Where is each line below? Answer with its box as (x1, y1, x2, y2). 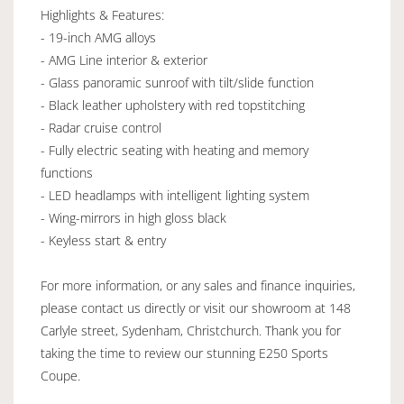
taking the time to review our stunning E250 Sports (41, 344, 328, 362)
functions (41, 163, 93, 181)
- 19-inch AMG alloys (41, 28, 156, 46)
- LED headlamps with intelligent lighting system (41, 186, 309, 204)
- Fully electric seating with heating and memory (41, 141, 308, 159)
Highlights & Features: (41, 5, 164, 23)
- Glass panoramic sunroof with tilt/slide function (41, 73, 314, 91)
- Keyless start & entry (41, 231, 166, 249)
